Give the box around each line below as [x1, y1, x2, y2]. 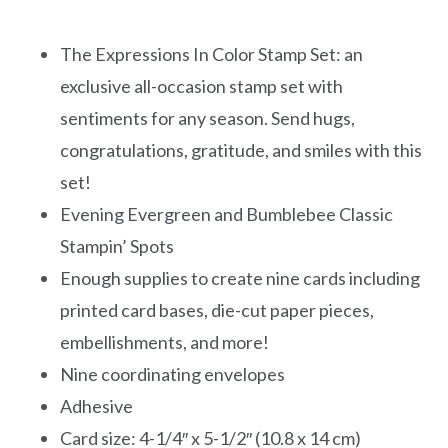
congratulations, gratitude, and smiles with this [60, 138, 422, 161]
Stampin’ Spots [60, 234, 174, 257]
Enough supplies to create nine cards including [60, 266, 420, 289]
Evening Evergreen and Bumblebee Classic [60, 202, 393, 225]
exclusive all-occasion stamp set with [60, 74, 343, 97]
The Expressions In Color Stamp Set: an [60, 42, 363, 65]
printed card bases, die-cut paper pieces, [60, 298, 374, 321]
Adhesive [60, 394, 133, 417]
